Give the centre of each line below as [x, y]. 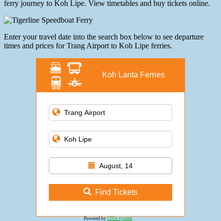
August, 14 [116, 166]
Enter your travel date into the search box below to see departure [104, 37]
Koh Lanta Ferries [133, 75]
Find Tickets [116, 192]
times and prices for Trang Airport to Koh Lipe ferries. [88, 46]
